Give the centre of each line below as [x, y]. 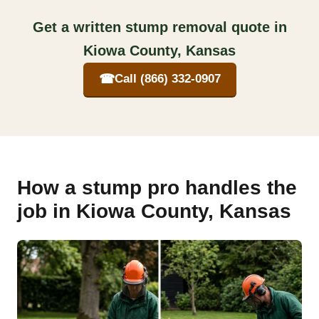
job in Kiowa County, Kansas [154, 211]
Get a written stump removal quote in [159, 27]
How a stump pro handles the [157, 187]
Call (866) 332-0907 [167, 79]
